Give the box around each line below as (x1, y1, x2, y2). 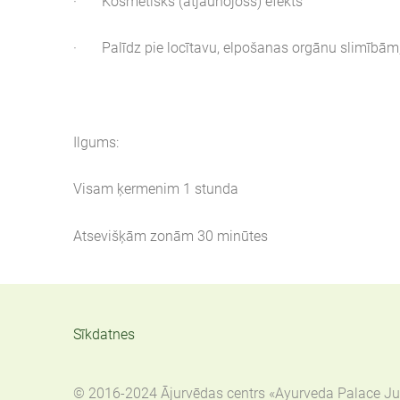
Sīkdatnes (73, 326, 135, 344)
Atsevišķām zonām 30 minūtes (73, 227, 268, 245)
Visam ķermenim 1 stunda (73, 180, 238, 198)
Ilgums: (73, 133, 119, 151)
